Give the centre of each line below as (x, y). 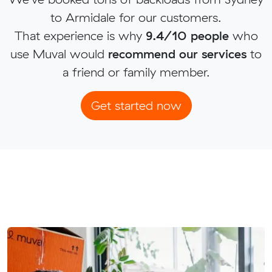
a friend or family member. (136, 72)
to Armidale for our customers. (136, 18)
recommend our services (177, 54)
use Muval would (59, 54)
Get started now (136, 106)
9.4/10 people (187, 36)
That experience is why (80, 36)
